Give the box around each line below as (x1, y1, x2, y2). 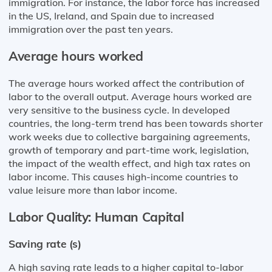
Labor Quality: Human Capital (8, 208, 184, 225)
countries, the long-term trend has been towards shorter (8, 117, 263, 129)
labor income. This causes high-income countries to (8, 170, 238, 183)
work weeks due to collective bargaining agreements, (8, 130, 250, 143)
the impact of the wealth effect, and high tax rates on (8, 157, 250, 169)
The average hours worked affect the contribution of (8, 76, 245, 89)
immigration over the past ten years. (8, 22, 173, 35)
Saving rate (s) (8, 236, 81, 250)
